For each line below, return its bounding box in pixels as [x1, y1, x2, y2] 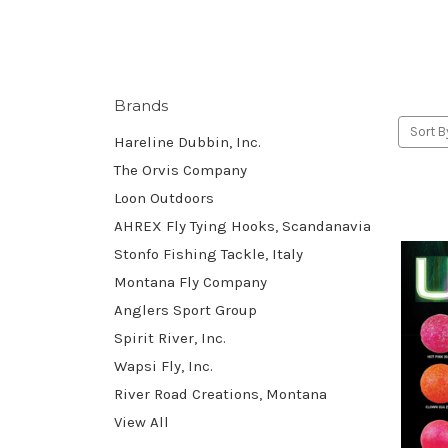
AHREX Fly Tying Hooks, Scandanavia [114, 216, 371, 235]
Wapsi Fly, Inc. [114, 356, 213, 375]
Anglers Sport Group [114, 300, 257, 319]
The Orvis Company [114, 160, 247, 179]
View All [114, 412, 169, 431]
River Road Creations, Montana [114, 384, 327, 403]
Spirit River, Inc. [114, 328, 226, 347]
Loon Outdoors [114, 188, 214, 207]
